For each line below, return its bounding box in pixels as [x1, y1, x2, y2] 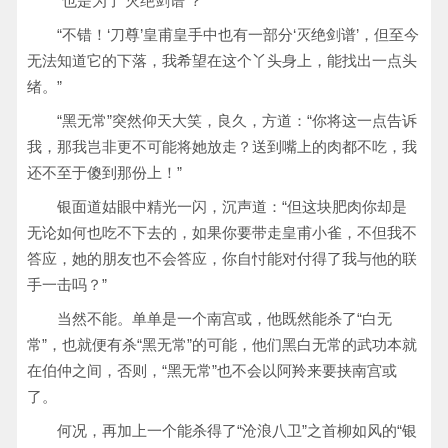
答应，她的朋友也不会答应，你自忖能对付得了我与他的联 [27, 250, 417, 267]
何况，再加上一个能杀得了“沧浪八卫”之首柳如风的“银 [57, 422, 417, 439]
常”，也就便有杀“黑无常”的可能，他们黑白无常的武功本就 [27, 336, 417, 353]
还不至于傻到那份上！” [27, 164, 182, 181]
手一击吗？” [27, 276, 107, 293]
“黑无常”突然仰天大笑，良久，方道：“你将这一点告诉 [57, 112, 417, 129]
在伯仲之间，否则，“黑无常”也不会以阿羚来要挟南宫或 [27, 362, 397, 379]
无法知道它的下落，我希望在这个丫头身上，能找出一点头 [27, 52, 417, 69]
